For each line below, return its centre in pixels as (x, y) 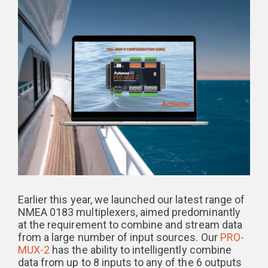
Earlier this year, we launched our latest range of (132, 200)
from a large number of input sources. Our (119, 237)
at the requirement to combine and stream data (130, 225)
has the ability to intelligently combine (141, 250)
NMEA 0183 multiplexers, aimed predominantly (129, 212)
